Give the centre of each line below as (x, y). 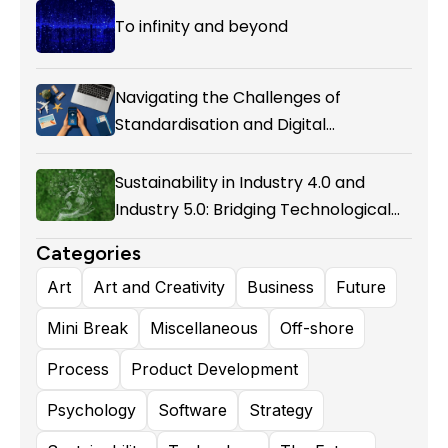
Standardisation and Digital (220, 124)
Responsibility (168, 263)
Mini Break (87, 327)
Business (280, 286)
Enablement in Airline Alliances (234, 151)
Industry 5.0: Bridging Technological (252, 209)
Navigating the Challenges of (227, 97)
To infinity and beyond (201, 26)
